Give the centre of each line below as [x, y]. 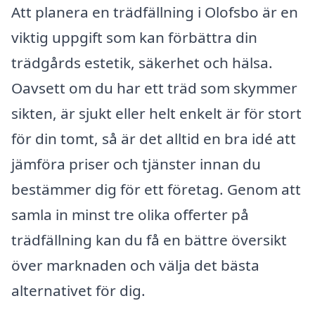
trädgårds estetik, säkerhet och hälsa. [142, 62]
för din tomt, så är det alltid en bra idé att [154, 138]
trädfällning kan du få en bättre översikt [149, 239]
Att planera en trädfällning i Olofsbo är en [155, 12]
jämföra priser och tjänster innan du [136, 163]
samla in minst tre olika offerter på [130, 214]
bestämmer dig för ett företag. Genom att [156, 189]
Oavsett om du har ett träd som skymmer [154, 88]
